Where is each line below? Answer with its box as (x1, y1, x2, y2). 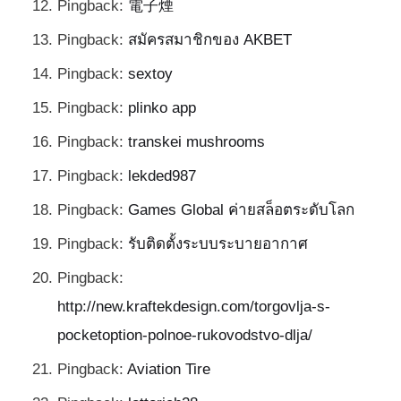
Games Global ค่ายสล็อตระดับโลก (128, 200, 354, 218)
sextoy (128, 64, 173, 82)
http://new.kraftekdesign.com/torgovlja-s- (57, 297, 330, 315)
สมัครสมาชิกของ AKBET (128, 30, 292, 48)
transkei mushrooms (128, 132, 265, 150)
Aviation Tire (127, 360, 210, 378)
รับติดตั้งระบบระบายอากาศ (128, 235, 308, 252)
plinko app (128, 98, 196, 116)
